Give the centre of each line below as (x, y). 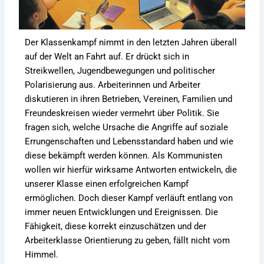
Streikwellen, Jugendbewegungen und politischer (120, 70)
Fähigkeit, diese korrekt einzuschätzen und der (116, 226)
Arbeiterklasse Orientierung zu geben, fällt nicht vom (128, 240)
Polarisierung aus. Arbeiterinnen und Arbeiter (113, 85)
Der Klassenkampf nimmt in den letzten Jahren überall (131, 42)
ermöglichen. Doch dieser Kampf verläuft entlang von (129, 198)
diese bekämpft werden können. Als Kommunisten (124, 155)
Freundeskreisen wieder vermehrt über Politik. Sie (122, 113)
